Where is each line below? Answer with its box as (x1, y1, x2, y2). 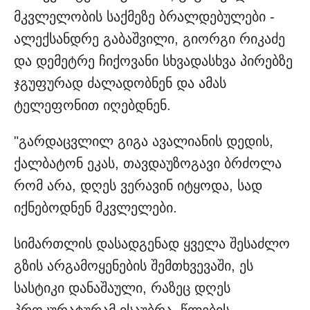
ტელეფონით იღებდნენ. (14, 98, 171, 113)
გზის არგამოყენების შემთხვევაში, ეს (14, 258, 253, 274)
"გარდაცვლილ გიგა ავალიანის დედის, (14, 134, 273, 149)
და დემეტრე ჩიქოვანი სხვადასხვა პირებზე (14, 53, 293, 69)
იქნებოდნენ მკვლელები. (14, 200, 177, 216)
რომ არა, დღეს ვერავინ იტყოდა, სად (14, 178, 262, 194)
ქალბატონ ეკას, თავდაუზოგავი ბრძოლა (14, 156, 282, 172)
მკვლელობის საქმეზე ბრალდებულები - (14, 9, 275, 25)
